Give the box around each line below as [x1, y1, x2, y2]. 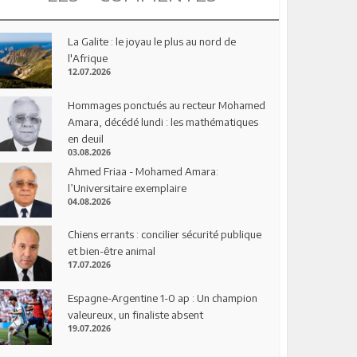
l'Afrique [68, 51, 108, 65]
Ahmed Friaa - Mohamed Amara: [68, 164, 219, 178]
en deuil [68, 131, 104, 145]
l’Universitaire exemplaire [68, 181, 187, 194]
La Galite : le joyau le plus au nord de [68, 34, 237, 48]
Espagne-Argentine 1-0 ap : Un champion [68, 292, 258, 305]
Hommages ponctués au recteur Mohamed [68, 98, 266, 112]
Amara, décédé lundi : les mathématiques [68, 115, 259, 128]
